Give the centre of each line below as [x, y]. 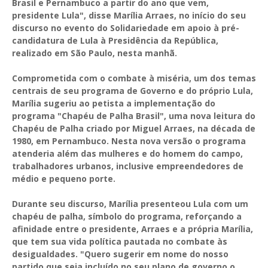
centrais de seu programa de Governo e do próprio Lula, [133, 90]
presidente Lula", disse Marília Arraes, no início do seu [129, 15]
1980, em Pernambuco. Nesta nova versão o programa [129, 141]
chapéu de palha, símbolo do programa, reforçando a [127, 216]
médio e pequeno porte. [65, 178]
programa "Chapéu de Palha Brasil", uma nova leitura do [134, 115]
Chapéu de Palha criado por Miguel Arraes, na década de [134, 128]
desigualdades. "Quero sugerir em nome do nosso [120, 254]
